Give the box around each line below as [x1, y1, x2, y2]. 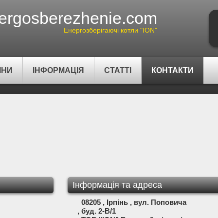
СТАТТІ [104, 66, 131, 74]
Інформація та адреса [72, 180, 162, 190]
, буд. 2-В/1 [67, 207, 116, 215]
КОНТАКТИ [151, 66, 194, 74]
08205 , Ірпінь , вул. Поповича [67, 198, 186, 206]
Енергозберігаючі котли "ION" [64, 26, 157, 34]
